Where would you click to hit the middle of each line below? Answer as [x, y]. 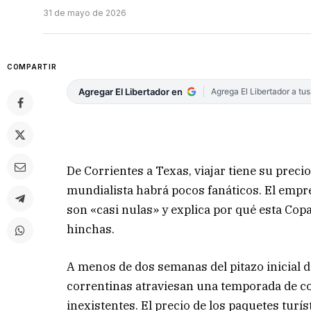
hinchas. [91, 229]
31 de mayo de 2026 [85, 13]
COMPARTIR [32, 67]
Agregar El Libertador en [131, 92]
